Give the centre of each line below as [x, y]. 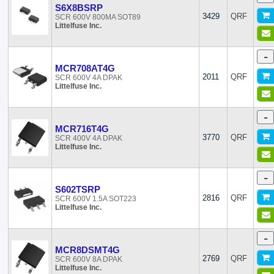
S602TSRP [78, 189]
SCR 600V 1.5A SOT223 [96, 199]
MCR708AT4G [85, 68]
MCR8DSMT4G [88, 250]
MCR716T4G [82, 129]
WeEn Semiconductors [66, 8]
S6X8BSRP [79, 8]
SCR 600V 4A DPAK [89, 78]
